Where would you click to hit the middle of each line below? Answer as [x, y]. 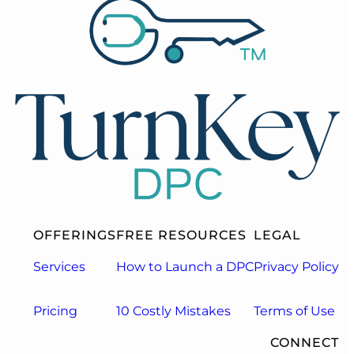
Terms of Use [295, 311]
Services [60, 266]
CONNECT [305, 342]
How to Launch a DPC [185, 266]
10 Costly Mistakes [174, 311]
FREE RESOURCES [182, 235]
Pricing [56, 311]
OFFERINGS [75, 235]
